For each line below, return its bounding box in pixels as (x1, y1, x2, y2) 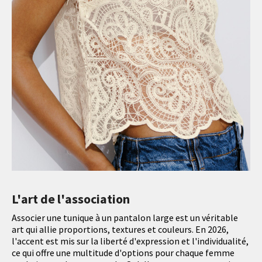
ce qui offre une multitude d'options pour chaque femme (12, 247, 235, 259)
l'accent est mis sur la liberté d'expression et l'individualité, (12, 235, 249, 247)
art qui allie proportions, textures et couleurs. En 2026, (12, 223, 229, 236)
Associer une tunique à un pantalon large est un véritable (12, 212, 238, 224)
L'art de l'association (12, 191, 130, 208)
